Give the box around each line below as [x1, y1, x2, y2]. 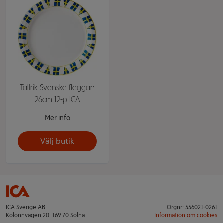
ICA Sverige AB [6, 204, 45, 211]
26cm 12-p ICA [34, 95, 80, 104]
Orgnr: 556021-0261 [167, 204, 217, 211]
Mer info [44, 114, 70, 122]
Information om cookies [154, 212, 217, 219]
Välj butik [40, 136, 74, 146]
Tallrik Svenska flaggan [20, 83, 95, 92]
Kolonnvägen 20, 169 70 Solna [6, 212, 85, 219]
